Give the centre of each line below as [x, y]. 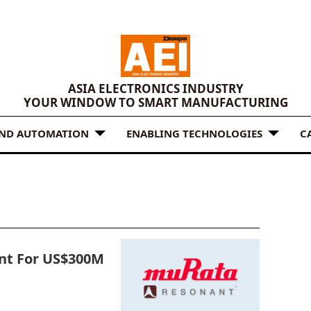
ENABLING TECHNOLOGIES [194, 133]
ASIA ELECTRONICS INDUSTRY [155, 89]
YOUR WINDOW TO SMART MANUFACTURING [155, 103]
